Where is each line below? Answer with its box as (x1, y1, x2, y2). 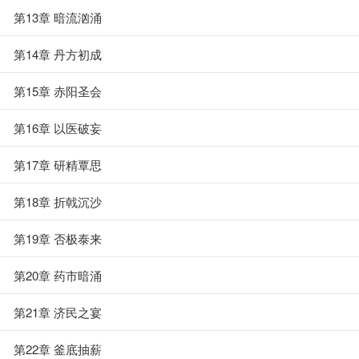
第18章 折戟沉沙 (14, 193, 102, 210)
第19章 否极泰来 (14, 230, 102, 247)
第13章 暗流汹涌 (14, 9, 102, 26)
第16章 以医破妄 (14, 119, 102, 136)
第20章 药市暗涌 (14, 267, 102, 284)
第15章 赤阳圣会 (14, 83, 102, 99)
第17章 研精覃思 (14, 156, 102, 173)
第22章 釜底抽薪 (14, 341, 102, 357)
